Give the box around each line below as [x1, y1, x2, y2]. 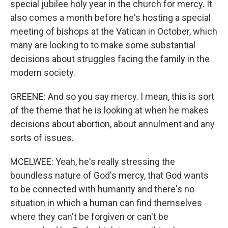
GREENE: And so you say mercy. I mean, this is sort [10, 91, 214, 102]
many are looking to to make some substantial [10, 40, 195, 50]
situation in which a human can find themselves [10, 197, 202, 208]
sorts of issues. [10, 132, 74, 143]
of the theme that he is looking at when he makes [10, 105, 209, 116]
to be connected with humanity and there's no [10, 184, 194, 194]
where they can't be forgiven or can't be [10, 211, 168, 222]
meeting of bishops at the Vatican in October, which [10, 26, 217, 37]
